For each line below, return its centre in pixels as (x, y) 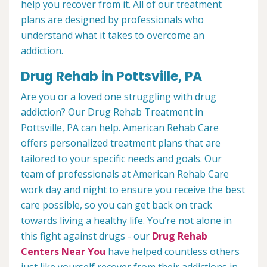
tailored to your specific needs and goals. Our (121, 159)
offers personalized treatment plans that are (121, 143)
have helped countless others (173, 252)
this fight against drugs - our (86, 236)
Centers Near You (63, 252)
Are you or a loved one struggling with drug (119, 97)
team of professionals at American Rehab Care (125, 174)
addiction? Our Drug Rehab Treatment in (112, 112)
